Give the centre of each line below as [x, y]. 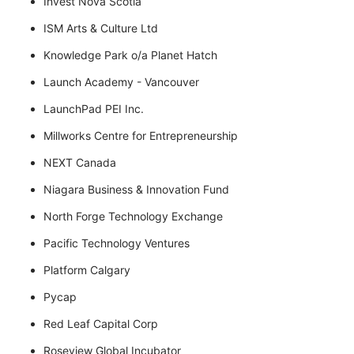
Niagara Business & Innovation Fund [136, 190]
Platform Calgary [88, 270]
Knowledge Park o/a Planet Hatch [130, 55]
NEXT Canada [80, 163]
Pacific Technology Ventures [117, 243]
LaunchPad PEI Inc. [94, 109]
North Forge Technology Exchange [135, 217]
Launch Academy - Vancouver [121, 82]
